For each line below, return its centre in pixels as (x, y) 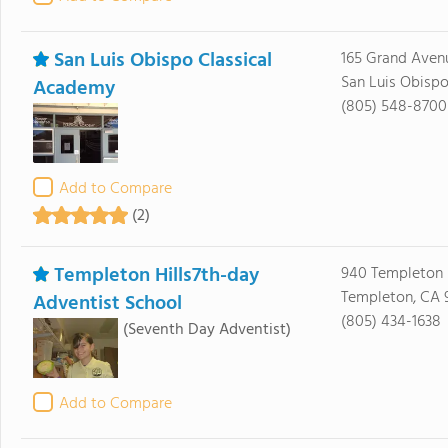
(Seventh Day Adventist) (206, 330)
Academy (73, 89)
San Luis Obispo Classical (162, 61)
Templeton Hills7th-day (156, 276)
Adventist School (107, 304)
